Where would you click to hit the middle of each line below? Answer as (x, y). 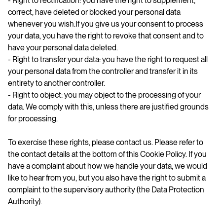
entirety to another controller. (56, 83)
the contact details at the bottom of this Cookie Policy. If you (107, 154)
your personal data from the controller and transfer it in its (103, 71)
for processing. (33, 118)
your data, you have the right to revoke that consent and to (106, 36)
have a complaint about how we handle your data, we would (108, 166)
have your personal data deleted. (63, 47)
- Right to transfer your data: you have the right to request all (108, 59)
